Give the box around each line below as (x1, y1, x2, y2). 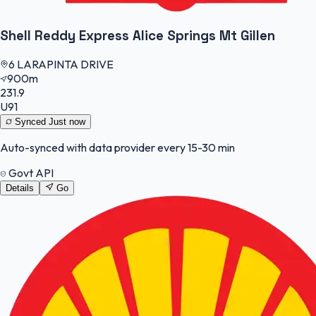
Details (6, 183, 34, 194)
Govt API (6, 166, 54, 181)
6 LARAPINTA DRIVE (8, 57, 114, 72)
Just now (49, 116, 85, 128)
